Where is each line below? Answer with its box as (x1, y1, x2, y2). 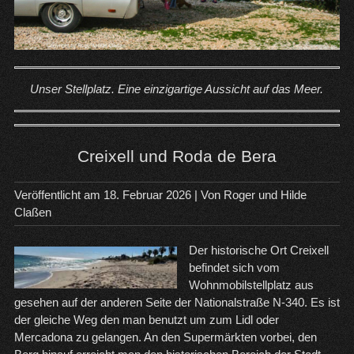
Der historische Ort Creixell (188, 243, 329, 258)
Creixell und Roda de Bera (77, 147, 277, 166)
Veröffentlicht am (13, 188, 104, 202)
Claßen (13, 205, 51, 220)
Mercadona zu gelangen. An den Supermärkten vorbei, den (13, 330, 317, 345)
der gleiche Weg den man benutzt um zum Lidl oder (13, 313, 279, 327)
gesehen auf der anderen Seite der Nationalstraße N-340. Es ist (13, 296, 340, 310)
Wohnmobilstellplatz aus (188, 278, 314, 292)
